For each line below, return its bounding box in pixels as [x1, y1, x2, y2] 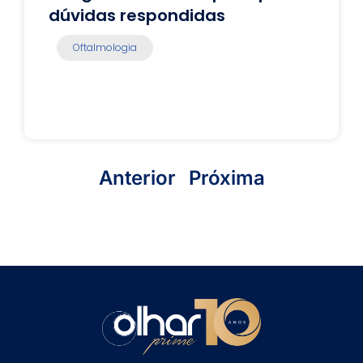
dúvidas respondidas [49, 4, 225, 28]
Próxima [188, 166, 265, 190]
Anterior [98, 166, 176, 190]
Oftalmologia [73, 41, 137, 55]
